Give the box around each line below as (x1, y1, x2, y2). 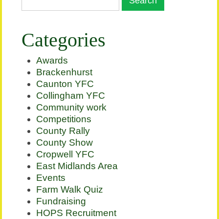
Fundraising (36, 196, 87, 207)
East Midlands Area (36, 161, 118, 172)
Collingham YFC (36, 90, 106, 101)
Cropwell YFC (36, 149, 95, 160)
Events (36, 173, 66, 183)
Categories (22, 29, 106, 51)
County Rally (36, 126, 90, 136)
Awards (36, 55, 68, 66)
